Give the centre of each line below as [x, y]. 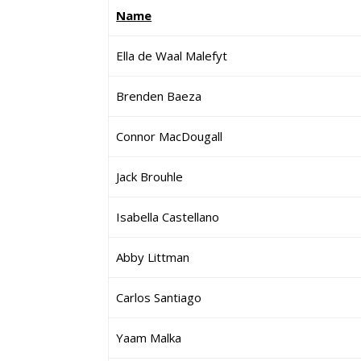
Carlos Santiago [159, 297]
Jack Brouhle [150, 176]
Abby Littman [153, 257]
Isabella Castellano [168, 217]
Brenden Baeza [159, 96]
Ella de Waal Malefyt [172, 56]
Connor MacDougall [170, 136]
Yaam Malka [149, 338]
